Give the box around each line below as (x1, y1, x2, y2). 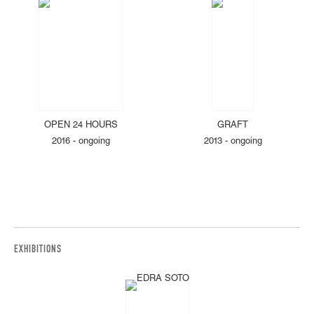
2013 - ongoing (203, 137, 262, 147)
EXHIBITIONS (14, 245, 62, 256)
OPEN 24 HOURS (44, 121, 118, 131)
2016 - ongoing (52, 137, 111, 147)
